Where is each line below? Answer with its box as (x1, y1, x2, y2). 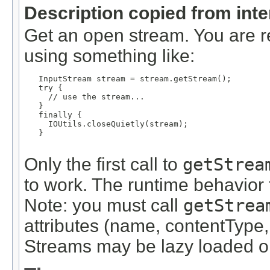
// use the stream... (24, 92, 145, 101)
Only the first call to (24, 154, 183, 174)
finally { (24, 110, 82, 119)
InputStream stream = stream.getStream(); (24, 74, 231, 83)
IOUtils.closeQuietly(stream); (24, 119, 188, 128)
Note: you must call (24, 195, 183, 215)
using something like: (24, 45, 195, 66)
